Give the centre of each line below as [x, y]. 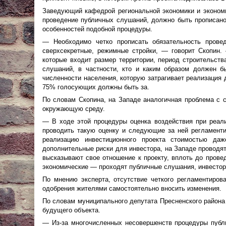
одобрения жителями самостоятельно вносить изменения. [133, 188]
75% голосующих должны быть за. [96, 87]
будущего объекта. [71, 210]
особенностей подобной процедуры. [97, 29]
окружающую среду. [74, 109]
